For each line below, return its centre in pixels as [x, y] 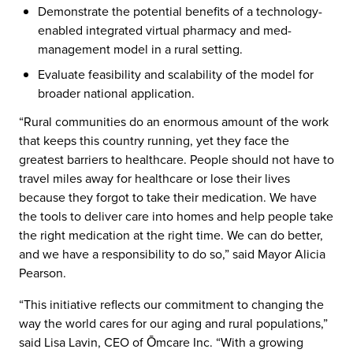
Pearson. [43, 273]
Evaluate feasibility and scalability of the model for [176, 74]
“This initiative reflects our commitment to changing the [171, 305]
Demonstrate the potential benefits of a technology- [180, 11]
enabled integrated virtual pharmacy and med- [165, 30]
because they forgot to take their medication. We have [168, 197]
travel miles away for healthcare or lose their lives [154, 178]
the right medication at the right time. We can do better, [171, 235]
